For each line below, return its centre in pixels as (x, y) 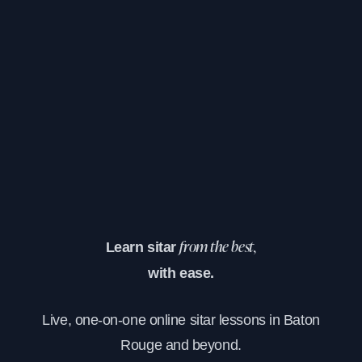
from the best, (218, 248)
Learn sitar (143, 247)
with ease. (181, 273)
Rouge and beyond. (181, 345)
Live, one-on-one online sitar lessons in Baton (181, 320)
